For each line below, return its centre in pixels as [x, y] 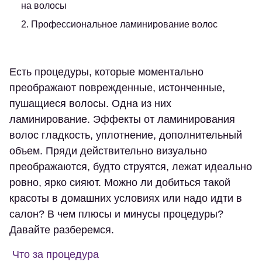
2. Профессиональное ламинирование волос [119, 24]
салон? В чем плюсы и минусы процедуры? [116, 214]
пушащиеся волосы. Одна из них [90, 104]
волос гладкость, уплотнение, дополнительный [126, 135]
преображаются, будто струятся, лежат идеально [131, 167]
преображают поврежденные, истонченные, [117, 88]
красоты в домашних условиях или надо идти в [126, 198]
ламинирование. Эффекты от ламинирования [122, 119]
